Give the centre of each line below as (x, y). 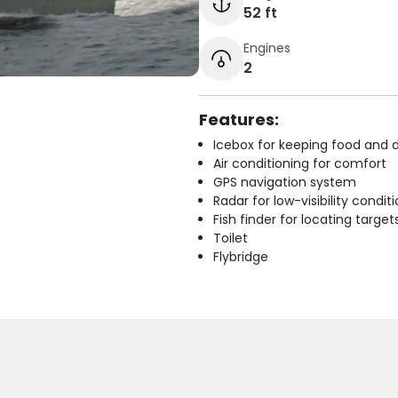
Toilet (231, 238)
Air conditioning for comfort (300, 163)
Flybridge (241, 257)
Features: (239, 119)
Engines (267, 48)
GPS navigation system (285, 182)
